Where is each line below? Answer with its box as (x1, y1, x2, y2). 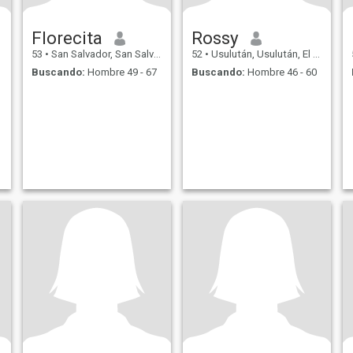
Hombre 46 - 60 (244, 65, 317, 78)
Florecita (31, 28, 102, 49)
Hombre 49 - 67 (84, 65, 157, 78)
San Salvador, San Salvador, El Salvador (48, 48, 154, 61)
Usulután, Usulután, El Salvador (208, 48, 313, 61)
